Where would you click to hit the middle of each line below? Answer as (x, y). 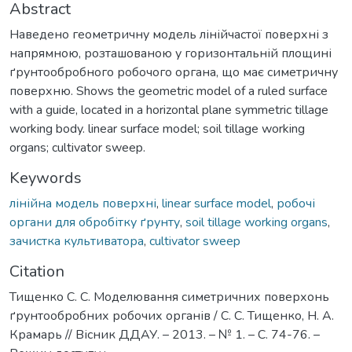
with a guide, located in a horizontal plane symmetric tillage (169, 110)
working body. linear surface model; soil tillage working (157, 128)
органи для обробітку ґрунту (95, 222)
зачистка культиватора (77, 241)
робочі (296, 203)
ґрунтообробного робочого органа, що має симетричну (174, 72)
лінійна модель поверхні (83, 203)
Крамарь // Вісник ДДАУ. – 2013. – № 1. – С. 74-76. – (165, 334)
